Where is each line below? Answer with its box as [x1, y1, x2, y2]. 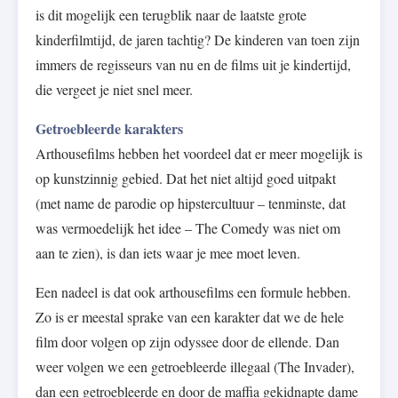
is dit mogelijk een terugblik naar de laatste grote [36, 5, 306, 25]
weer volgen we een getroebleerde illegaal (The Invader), [36, 357, 354, 377]
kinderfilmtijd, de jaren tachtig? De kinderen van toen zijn [36, 30, 360, 50]
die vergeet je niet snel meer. [36, 80, 193, 99]
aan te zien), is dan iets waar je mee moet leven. [36, 243, 300, 263]
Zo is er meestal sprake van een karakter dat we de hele [36, 307, 344, 327]
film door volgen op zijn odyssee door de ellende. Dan [36, 332, 339, 352]
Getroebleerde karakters [36, 118, 183, 139]
